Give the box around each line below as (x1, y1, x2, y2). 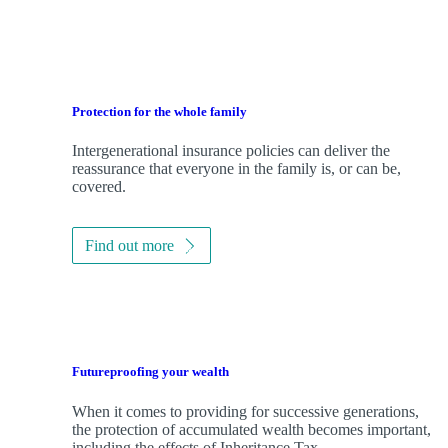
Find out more (85, 237, 174, 255)
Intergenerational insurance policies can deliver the (72, 142, 390, 160)
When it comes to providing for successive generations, (72, 402, 419, 420)
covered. (72, 178, 126, 196)
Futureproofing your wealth (72, 364, 229, 380)
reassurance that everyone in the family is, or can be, (72, 160, 401, 178)
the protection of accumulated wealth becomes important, (72, 420, 431, 438)
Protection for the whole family (72, 103, 247, 119)
